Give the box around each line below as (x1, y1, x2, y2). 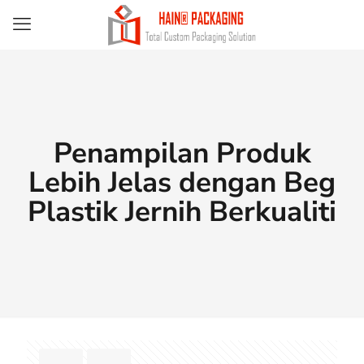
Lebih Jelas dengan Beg (28, 163, 336, 201)
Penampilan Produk (53, 134, 311, 172)
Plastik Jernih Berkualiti (28, 193, 336, 231)
